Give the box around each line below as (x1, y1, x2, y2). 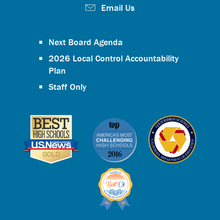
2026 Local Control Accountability (49, 53, 179, 64)
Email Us (101, 2, 135, 13)
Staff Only (49, 81, 86, 92)
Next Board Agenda (49, 36, 123, 48)
